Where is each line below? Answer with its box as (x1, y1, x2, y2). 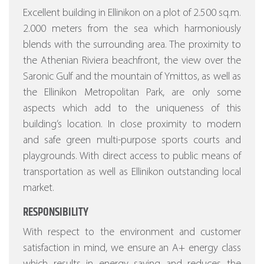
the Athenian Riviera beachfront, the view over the (23, 55, 241, 67)
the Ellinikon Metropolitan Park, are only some (23, 87, 241, 99)
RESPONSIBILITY (23, 203, 88, 222)
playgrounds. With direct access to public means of (23, 151, 241, 163)
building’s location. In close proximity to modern (23, 119, 241, 131)
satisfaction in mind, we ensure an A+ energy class (23, 243, 241, 255)
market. (23, 183, 54, 194)
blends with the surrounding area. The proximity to (23, 39, 241, 51)
